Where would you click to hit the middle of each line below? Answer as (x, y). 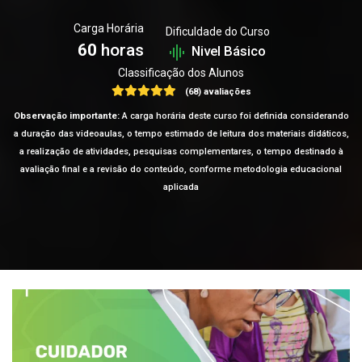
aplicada (181, 187)
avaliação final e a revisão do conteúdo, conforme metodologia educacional (181, 169)
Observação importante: (66, 116)
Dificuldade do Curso (217, 32)
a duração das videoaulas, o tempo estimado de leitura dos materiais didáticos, (181, 134)
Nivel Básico (228, 51)
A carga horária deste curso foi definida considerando (234, 116)
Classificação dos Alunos (181, 73)
